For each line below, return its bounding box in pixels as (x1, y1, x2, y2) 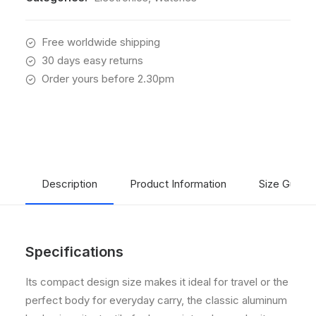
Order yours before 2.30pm (41, 72, 174, 85)
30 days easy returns (41, 54, 143, 67)
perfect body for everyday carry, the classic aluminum (25, 293, 287, 307)
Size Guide (259, 177, 310, 190)
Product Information (130, 177, 226, 190)
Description (42, 177, 97, 190)
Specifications (25, 243, 123, 260)
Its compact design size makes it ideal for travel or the (25, 275, 288, 288)
